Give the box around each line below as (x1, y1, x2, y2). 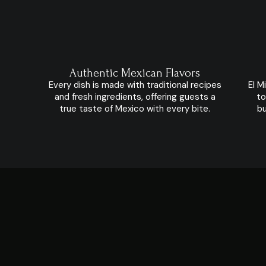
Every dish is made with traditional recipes (48, 79, 221, 91)
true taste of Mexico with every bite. (59, 103, 211, 115)
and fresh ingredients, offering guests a (54, 91, 216, 103)
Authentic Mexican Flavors (69, 66, 201, 80)
